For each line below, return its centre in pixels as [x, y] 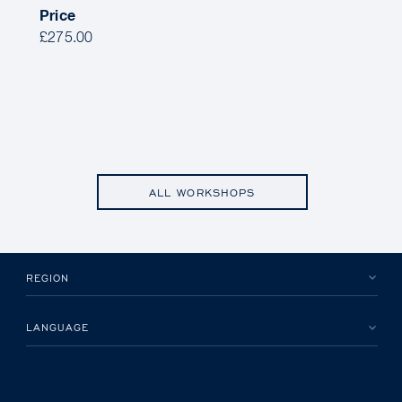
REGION [48, 277]
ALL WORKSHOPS [202, 192]
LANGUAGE [58, 328]
